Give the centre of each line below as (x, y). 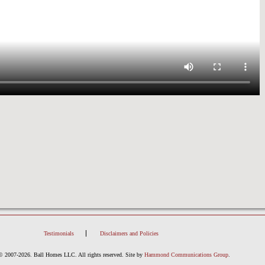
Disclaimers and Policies (129, 233)
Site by (135, 255)
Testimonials (59, 233)
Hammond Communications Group (186, 255)
